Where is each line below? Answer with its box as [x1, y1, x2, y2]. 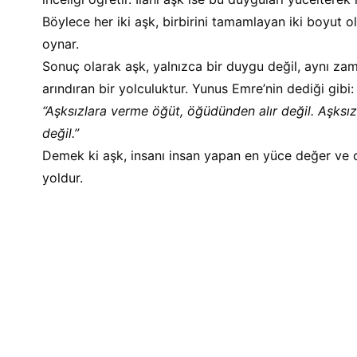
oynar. [41, 36, 79, 52]
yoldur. [41, 170, 83, 186]
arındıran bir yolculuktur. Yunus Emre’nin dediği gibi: [41, 80, 354, 96]
